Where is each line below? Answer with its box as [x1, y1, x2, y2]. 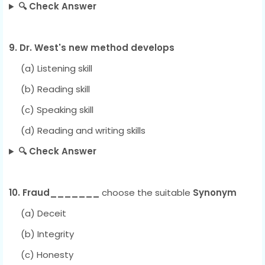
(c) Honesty [9, 248, 73, 261]
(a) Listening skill [9, 62, 92, 75]
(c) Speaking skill [9, 104, 93, 117]
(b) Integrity [9, 228, 74, 241]
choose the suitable [102, 186, 193, 199]
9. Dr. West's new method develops [9, 41, 174, 54]
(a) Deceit [9, 207, 66, 220]
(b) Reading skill [9, 83, 90, 96]
